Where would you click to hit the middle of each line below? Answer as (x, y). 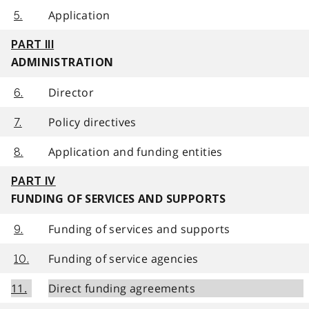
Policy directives (92, 122)
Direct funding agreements (122, 288)
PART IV (33, 181)
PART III (33, 44)
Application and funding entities (136, 151)
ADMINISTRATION (62, 62)
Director (71, 92)
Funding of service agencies (123, 258)
